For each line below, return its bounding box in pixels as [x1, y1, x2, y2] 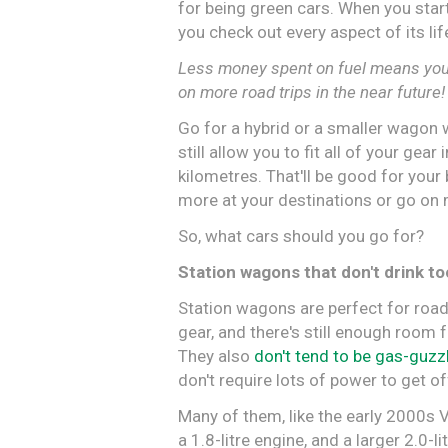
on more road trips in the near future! [178, 82, 445, 102]
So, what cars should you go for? [178, 226, 424, 246]
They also [178, 346, 254, 366]
